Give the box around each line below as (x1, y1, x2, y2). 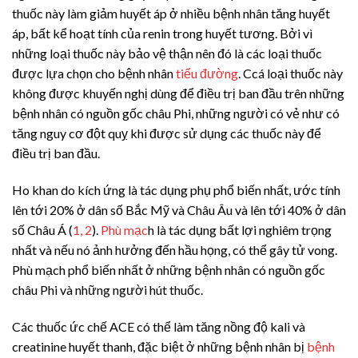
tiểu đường (176, 66, 238, 82)
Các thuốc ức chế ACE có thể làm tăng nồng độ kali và (12, 318, 305, 334)
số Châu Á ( (12, 221, 73, 237)
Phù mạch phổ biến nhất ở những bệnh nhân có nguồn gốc (12, 261, 325, 277)
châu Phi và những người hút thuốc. (12, 281, 203, 297)
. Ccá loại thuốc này (238, 66, 343, 82)
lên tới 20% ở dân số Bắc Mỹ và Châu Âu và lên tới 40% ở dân (12, 201, 346, 217)
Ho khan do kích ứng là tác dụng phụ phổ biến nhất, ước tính (12, 181, 340, 197)
